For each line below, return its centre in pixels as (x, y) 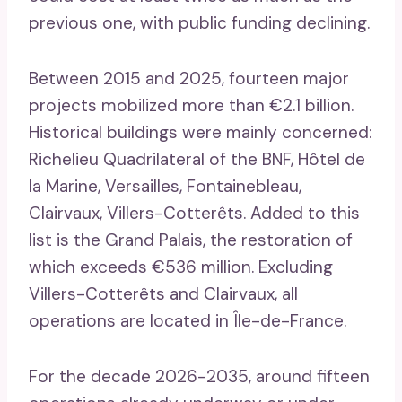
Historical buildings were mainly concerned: (201, 132)
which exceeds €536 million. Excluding (181, 267)
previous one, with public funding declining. (199, 22)
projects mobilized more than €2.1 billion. (191, 105)
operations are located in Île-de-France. (188, 320)
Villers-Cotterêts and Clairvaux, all (163, 293)
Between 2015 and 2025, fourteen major (189, 78)
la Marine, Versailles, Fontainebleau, (165, 186)
